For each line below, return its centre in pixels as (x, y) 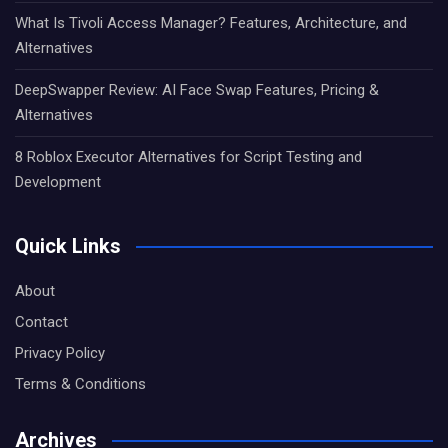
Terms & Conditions (80, 384)
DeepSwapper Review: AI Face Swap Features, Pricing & (197, 90)
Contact (41, 322)
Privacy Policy (60, 353)
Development (58, 182)
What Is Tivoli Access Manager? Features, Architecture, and (211, 23)
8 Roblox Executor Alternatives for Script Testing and (188, 157)
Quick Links (68, 246)
